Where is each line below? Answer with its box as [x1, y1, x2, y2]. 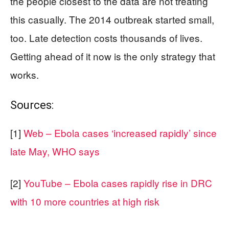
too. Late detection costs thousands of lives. [10, 30, 202, 44]
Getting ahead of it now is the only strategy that [10, 49, 215, 63]
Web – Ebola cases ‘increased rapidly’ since [24, 125, 217, 140]
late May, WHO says [10, 144, 100, 158]
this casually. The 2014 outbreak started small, [10, 12, 214, 26]
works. [10, 67, 39, 81]
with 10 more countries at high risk [10, 194, 159, 208]
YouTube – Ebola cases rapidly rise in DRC [24, 175, 212, 190]
